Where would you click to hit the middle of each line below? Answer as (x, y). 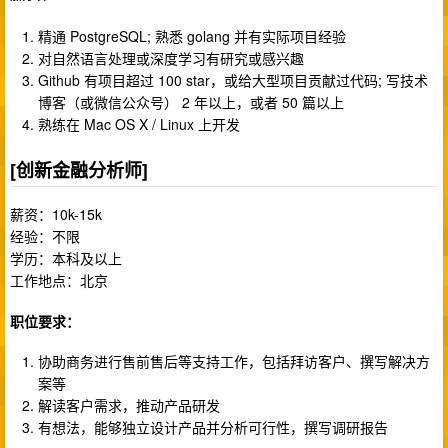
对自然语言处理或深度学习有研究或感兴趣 (171, 57)
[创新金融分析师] (79, 169)
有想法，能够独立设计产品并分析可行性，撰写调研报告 (213, 427)
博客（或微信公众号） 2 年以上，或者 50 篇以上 (191, 101)
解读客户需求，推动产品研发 (129, 405)
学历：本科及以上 (66, 258)
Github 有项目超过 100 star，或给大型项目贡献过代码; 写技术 (233, 79)
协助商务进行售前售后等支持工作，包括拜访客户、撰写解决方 (234, 361)
